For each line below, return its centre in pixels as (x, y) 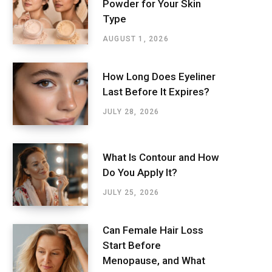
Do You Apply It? (140, 173)
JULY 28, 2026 (131, 112)
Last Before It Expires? (156, 92)
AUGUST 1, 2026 (136, 39)
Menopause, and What (154, 261)
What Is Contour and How (161, 158)
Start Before (132, 246)
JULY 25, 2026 (131, 193)
